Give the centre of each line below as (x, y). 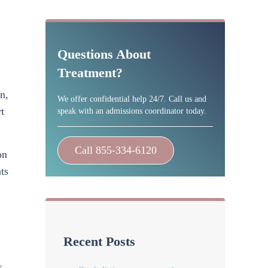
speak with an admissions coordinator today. (132, 111)
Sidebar (80, 33)
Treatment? (90, 73)
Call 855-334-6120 (116, 150)
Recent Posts (99, 242)
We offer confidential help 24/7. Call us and (132, 99)
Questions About (104, 54)
